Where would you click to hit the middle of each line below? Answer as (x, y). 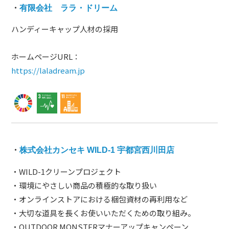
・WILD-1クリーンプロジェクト (66, 171)
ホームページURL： (46, 57)
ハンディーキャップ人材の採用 (65, 29)
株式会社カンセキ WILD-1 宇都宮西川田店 (97, 150)
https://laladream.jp (48, 71)
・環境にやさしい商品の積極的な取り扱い (84, 185)
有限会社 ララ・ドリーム (69, 8)
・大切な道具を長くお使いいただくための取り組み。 (104, 213)
